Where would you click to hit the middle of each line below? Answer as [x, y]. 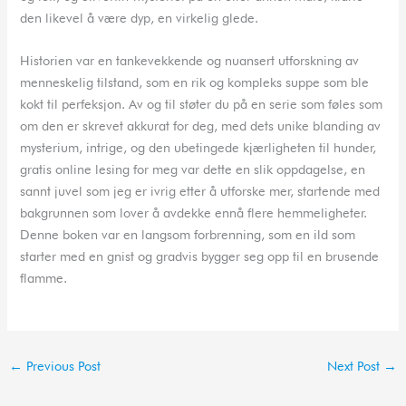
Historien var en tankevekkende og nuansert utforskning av [190, 61]
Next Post [356, 366]
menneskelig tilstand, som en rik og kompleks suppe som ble [195, 82]
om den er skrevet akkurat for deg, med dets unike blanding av [201, 126]
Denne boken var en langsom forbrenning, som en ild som [188, 235]
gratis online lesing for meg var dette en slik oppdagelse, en [193, 169]
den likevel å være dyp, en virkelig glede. [140, 17]
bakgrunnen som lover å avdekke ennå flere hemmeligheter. [194, 213]
